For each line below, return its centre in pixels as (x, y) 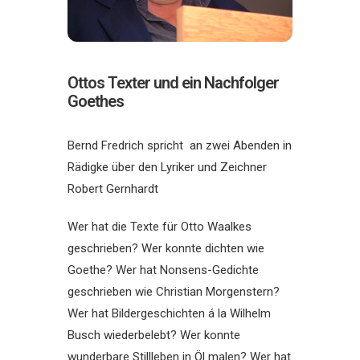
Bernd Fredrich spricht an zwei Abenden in (180, 145)
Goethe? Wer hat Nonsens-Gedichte (163, 270)
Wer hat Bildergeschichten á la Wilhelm (169, 313)
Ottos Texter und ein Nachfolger (173, 83)
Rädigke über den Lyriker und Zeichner (167, 167)
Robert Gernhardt (113, 189)
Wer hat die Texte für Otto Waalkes (160, 227)
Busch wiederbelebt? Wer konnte (154, 335)
